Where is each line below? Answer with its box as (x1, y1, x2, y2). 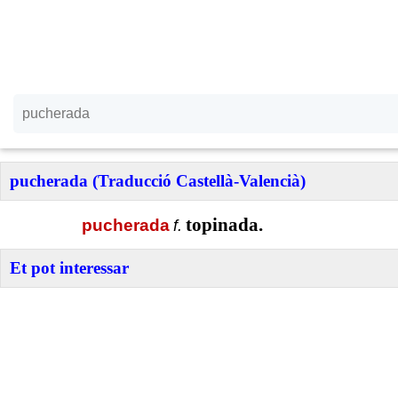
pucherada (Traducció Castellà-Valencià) (10, 171, 306, 190)
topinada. (186, 214, 264, 235)
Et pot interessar (10, 259, 129, 277)
